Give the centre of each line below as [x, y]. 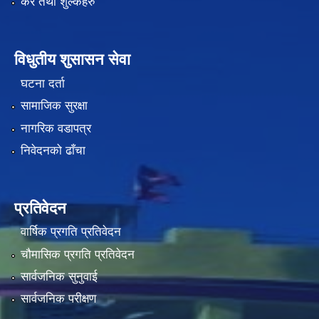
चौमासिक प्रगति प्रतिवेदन [77, 254]
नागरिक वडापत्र [56, 128]
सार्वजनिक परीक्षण [58, 299]
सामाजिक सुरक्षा [54, 106]
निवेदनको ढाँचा [53, 150]
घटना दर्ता [42, 83]
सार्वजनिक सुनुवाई [59, 277]
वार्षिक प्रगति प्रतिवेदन [70, 232]
